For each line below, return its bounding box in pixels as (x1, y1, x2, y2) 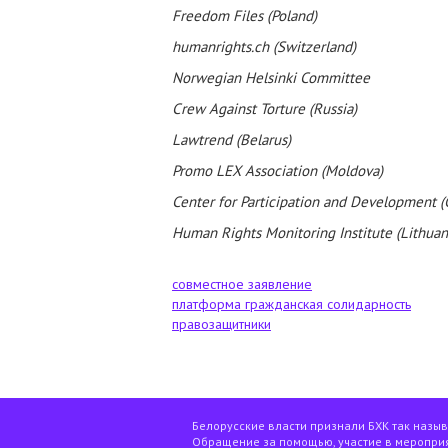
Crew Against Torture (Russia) (172, 99, 357, 118)
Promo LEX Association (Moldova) (172, 161, 383, 180)
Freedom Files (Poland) (172, 6, 317, 25)
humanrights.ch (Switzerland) (172, 37, 356, 56)
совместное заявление (172, 275, 312, 293)
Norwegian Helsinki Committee (172, 68, 370, 87)
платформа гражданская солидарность (172, 295, 411, 313)
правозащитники (172, 315, 271, 333)
